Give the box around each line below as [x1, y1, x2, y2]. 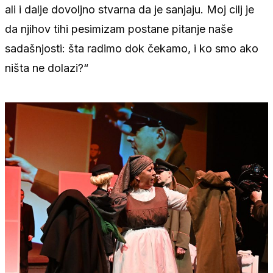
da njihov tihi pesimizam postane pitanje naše [5, 22, 233, 35]
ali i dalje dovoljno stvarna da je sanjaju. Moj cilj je [5, 2, 254, 16]
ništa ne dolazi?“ [5, 61, 88, 74]
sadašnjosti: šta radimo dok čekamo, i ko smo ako [5, 41, 258, 55]
